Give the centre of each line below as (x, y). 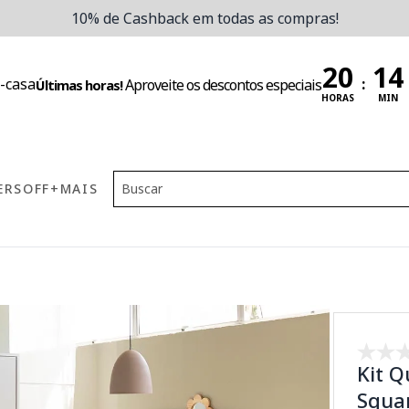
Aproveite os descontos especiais (223, 84)
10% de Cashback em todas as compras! (204, 18)
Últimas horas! (79, 84)
